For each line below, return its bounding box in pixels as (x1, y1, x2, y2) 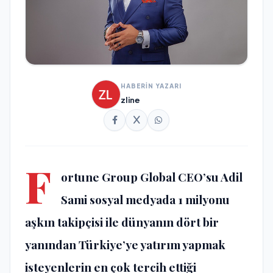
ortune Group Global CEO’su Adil (61, 168, 243, 185)
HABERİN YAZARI (121, 82, 182, 90)
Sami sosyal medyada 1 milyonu (61, 191, 230, 207)
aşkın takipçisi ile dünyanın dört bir (25, 213, 219, 230)
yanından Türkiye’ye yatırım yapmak (25, 236, 225, 252)
